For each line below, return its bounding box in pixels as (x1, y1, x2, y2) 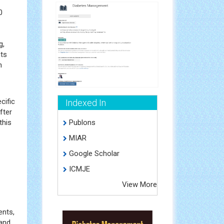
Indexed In (65, 97, 106, 108)
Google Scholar (66, 148, 119, 158)
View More (122, 179, 157, 189)
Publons (66, 117, 95, 127)
